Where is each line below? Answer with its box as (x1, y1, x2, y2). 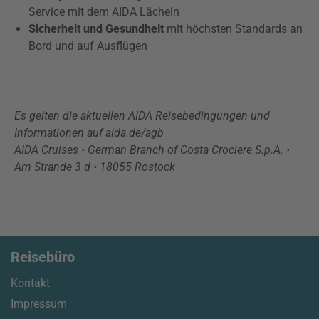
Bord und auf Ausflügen (28, 39, 147, 53)
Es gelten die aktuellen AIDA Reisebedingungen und (14, 109, 270, 122)
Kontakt (11, 276, 50, 290)
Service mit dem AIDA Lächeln (28, 5, 179, 19)
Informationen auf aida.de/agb (14, 126, 167, 140)
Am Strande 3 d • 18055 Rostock (14, 160, 175, 174)
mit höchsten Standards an (164, 22, 303, 36)
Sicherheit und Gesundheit (28, 22, 164, 36)
